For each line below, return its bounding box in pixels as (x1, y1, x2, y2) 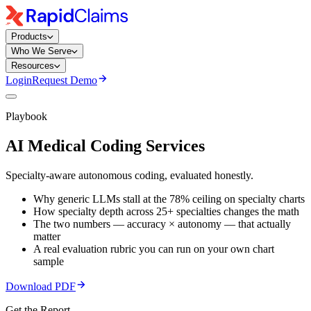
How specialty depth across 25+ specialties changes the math (33, 205, 299, 217)
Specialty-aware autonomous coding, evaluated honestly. (6, 169, 253, 181)
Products (11, 31, 47, 42)
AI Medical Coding (6, 136, 142, 155)
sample (33, 255, 64, 267)
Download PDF (6, 280, 76, 292)
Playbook (6, 110, 47, 122)
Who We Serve (11, 46, 72, 56)
